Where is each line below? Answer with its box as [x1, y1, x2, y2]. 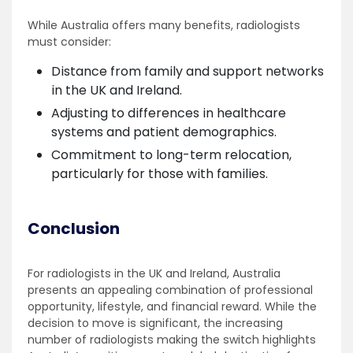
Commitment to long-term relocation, [51, 145, 292, 164]
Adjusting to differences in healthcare [51, 103, 286, 122]
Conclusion [28, 217, 120, 240]
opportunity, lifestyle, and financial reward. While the [28, 298, 317, 314]
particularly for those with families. [51, 164, 268, 183]
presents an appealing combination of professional [28, 281, 313, 298]
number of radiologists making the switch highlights [28, 331, 316, 347]
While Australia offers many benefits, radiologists [28, 17, 300, 33]
